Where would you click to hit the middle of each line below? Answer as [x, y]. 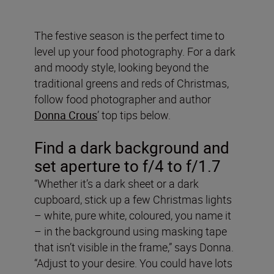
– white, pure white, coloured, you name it [133, 216]
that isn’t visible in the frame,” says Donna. [134, 247]
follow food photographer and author [123, 99]
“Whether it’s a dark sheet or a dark [117, 184]
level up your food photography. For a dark [135, 52]
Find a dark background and [132, 148]
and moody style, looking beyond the [121, 68]
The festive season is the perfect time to [129, 36]
